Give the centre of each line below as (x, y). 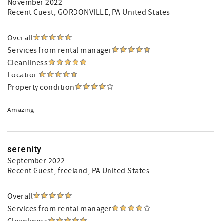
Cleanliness (28, 63)
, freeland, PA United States (102, 171)
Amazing (21, 110)
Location (23, 75)
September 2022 (36, 161)
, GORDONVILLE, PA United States (112, 12)
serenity (25, 149)
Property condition (41, 87)
